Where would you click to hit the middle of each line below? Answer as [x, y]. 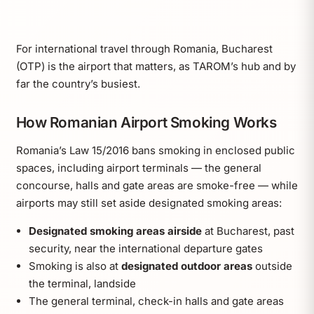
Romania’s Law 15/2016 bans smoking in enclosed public [155, 150]
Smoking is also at [75, 266]
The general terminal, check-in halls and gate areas [156, 301]
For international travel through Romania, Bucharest [144, 48]
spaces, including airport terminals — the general [138, 168]
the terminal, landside [82, 283]
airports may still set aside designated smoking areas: [149, 203]
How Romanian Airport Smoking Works [146, 122]
